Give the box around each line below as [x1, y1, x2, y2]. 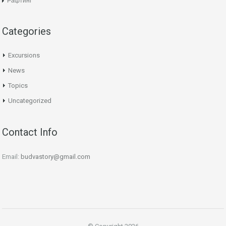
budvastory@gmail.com [21, 152, 90, 160]
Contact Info [2, 126, 58, 138]
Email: [2, 152, 21, 160]
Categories [2, 25, 51, 37]
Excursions [8, 51, 40, 59]
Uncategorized [8, 96, 51, 104]
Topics [8, 81, 28, 89]
